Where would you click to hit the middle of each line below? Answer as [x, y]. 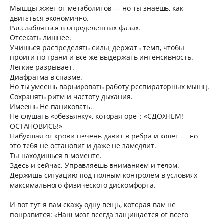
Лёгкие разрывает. [42, 67]
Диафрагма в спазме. [46, 77]
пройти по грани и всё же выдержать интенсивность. [101, 57]
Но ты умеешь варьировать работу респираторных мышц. [110, 87]
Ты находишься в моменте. [56, 155]
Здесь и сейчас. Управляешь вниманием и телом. [95, 165]
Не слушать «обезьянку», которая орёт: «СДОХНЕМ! [96, 116]
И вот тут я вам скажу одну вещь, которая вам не [93, 205]
